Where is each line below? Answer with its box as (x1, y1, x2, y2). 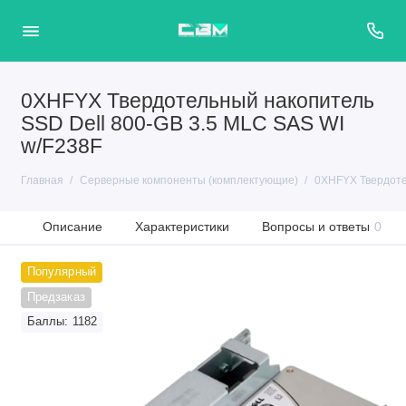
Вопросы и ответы (262, 219, 371, 234)
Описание (43, 219, 103, 234)
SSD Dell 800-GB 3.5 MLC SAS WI (20, 112, 344, 135)
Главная (20, 174, 63, 187)
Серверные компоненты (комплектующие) (79, 174, 298, 187)
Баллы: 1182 (26, 315, 98, 328)
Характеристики (135, 219, 230, 234)
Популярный (26, 266, 96, 278)
